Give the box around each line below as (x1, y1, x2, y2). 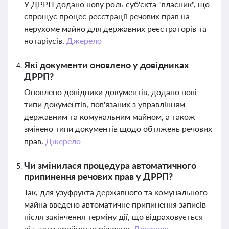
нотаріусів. (24, 36, 66, 45)
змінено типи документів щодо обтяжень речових (24, 124, 212, 133)
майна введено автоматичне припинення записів (24, 199, 206, 209)
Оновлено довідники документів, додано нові (24, 87, 197, 97)
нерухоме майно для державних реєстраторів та (24, 24, 207, 33)
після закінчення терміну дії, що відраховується (24, 212, 203, 221)
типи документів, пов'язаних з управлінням (24, 99, 185, 109)
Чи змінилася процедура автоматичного (24, 159, 196, 171)
